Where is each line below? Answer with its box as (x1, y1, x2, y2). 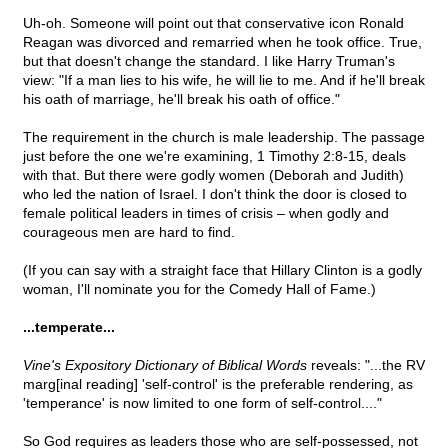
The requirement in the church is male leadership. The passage (23, 129, 425, 146)
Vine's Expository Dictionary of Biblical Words (23, 357, 307, 374)
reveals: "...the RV (307, 357, 425, 374)
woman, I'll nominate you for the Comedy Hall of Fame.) (23, 281, 376, 298)
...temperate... (23, 319, 115, 336)
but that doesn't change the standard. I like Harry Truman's (23, 53, 395, 70)
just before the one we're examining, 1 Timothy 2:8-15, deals (23, 148, 406, 165)
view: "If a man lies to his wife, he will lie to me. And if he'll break (23, 72, 425, 89)
